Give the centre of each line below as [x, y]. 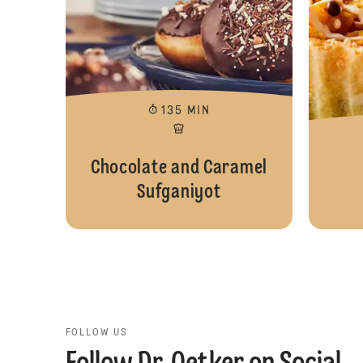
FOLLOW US [96, 333]
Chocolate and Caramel [179, 168]
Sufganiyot [179, 192]
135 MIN [186, 111]
